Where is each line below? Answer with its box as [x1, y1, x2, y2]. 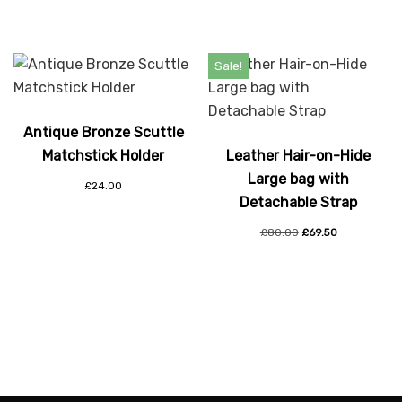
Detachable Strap [240, 194, 358, 212]
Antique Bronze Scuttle [22, 124, 184, 142]
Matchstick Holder [42, 147, 165, 165]
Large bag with [248, 170, 350, 188]
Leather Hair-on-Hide [226, 147, 371, 165]
